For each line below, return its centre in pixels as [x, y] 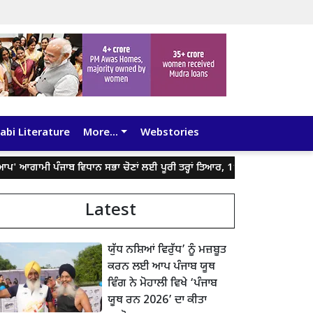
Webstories [169, 133]
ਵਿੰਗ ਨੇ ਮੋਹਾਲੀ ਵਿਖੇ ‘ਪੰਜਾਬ [162, 284]
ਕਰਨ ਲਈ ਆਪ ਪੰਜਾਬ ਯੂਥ [161, 268]
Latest [110, 211]
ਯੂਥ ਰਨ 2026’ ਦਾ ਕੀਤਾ [157, 301]
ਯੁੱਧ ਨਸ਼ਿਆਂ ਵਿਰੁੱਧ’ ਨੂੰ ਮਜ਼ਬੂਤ [167, 251]
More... [101, 133]
